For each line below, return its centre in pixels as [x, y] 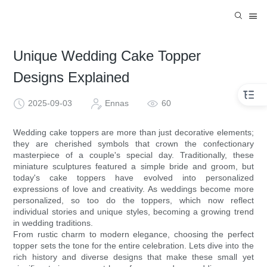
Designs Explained [72, 77]
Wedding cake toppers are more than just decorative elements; [133, 133]
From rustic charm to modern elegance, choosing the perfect [133, 235]
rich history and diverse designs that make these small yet [133, 257]
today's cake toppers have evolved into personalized [133, 178]
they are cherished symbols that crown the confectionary [133, 144]
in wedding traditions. [53, 223]
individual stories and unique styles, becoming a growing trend [133, 212]
